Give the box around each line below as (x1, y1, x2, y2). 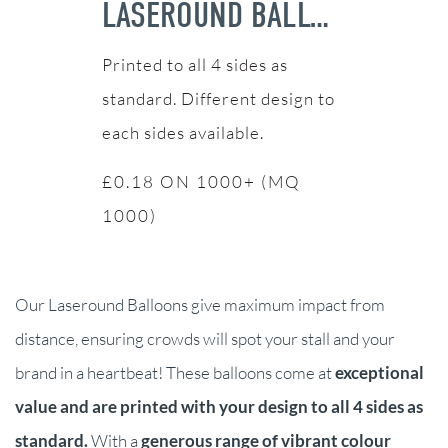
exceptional (335, 362, 424, 384)
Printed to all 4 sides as (101, 54, 288, 76)
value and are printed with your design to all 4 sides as (15, 396, 423, 418)
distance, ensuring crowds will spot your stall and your (15, 328, 395, 350)
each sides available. (101, 122, 264, 144)
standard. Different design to (101, 88, 335, 110)
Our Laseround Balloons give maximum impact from (15, 294, 385, 316)
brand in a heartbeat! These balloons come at (15, 362, 335, 384)
